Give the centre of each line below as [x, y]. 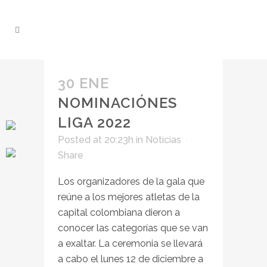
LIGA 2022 [94, 122]
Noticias [163, 140]
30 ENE [83, 83]
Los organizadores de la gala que [131, 181]
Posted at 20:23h [96, 140]
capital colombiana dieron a [119, 212]
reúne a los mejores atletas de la [129, 197]
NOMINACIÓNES [117, 103]
